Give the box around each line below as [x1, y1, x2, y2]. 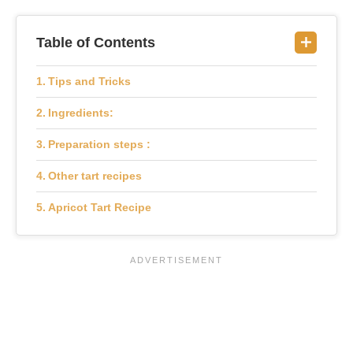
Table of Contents [36, 34, 155, 50]
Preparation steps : [47, 137, 150, 150]
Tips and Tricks [47, 74, 131, 87]
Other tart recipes [47, 169, 142, 182]
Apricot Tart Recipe [47, 200, 151, 214]
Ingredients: [47, 106, 113, 119]
